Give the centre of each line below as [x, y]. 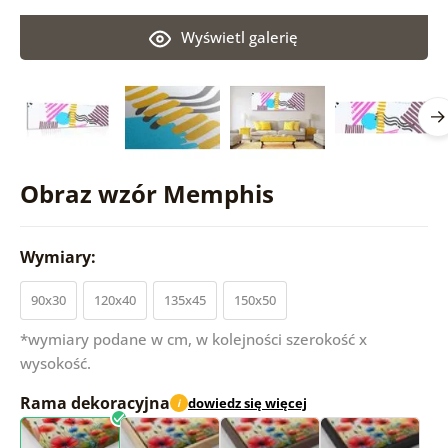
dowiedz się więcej [247, 403]
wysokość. [55, 362]
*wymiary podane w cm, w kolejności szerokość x [193, 338]
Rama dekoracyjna [94, 402]
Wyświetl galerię [240, 36]
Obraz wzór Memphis [146, 193]
